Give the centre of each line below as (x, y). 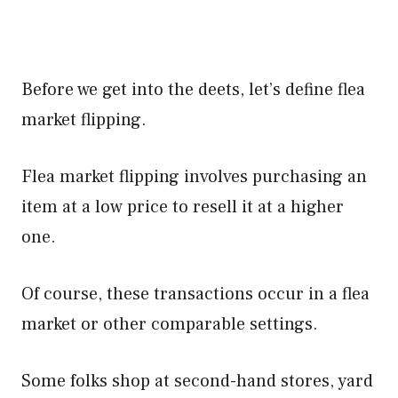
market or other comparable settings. (170, 324)
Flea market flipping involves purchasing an (194, 177)
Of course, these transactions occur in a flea (195, 294)
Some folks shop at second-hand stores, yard (197, 381)
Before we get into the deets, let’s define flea (193, 90)
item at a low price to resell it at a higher (183, 207)
